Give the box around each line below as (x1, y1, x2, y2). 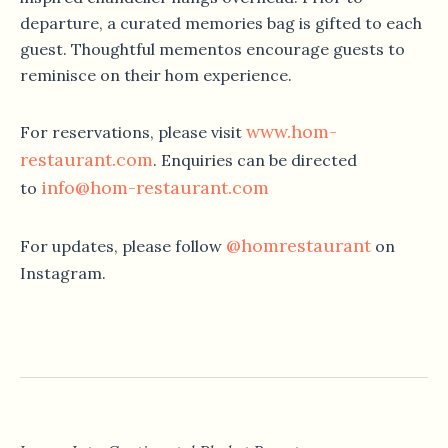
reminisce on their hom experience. (20, 64, 292, 85)
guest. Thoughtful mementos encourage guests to (20, 38, 405, 59)
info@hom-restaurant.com (41, 175, 269, 199)
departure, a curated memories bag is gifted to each (20, 12, 422, 33)
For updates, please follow (20, 235, 226, 256)
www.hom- (246, 119, 337, 143)
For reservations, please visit (20, 121, 246, 142)
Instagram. (20, 262, 106, 283)
